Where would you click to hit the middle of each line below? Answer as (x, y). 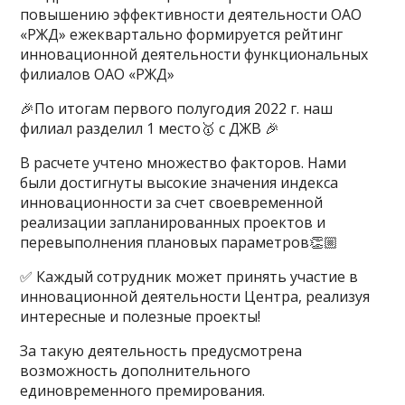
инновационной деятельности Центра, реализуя (195, 297)
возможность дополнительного (136, 371)
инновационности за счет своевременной (172, 202)
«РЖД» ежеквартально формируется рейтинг (182, 34)
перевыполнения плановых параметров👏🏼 (179, 242)
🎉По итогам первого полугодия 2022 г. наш (177, 108)
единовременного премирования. (143, 391)
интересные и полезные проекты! (141, 316)
